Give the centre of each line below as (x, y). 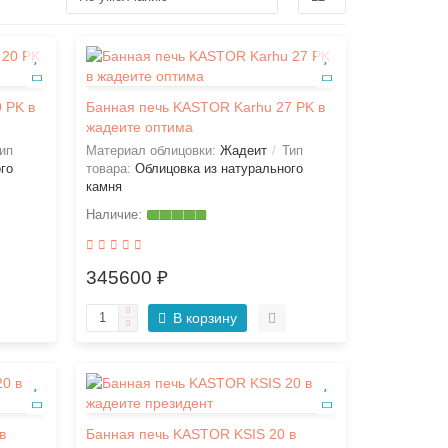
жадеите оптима (139, 127)
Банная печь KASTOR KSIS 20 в (190, 434)
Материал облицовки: (152, 150)
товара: (110, 168)
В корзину (204, 318)
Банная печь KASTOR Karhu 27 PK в (205, 107)
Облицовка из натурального (218, 168)
